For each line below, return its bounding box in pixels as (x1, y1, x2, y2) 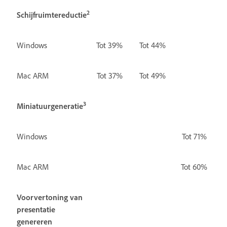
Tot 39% (96, 40, 123, 50)
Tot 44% (139, 40, 166, 50)
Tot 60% (181, 161, 207, 172)
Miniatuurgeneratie (17, 100, 83, 111)
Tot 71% (181, 131, 207, 141)
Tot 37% (96, 70, 123, 81)
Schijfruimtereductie (17, 9, 87, 20)
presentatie (17, 204, 55, 214)
